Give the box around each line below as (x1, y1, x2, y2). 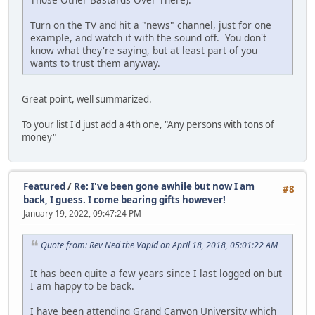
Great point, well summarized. (22, 93, 152, 106)
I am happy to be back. (30, 279, 134, 293)
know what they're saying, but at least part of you (30, 44, 257, 58)
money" (22, 131, 56, 144)
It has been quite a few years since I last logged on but (30, 266, 282, 281)
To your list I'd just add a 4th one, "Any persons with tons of (22, 118, 274, 131)
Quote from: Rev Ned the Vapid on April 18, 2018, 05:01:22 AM (41, 238, 278, 251)
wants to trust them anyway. (30, 56, 160, 70)
